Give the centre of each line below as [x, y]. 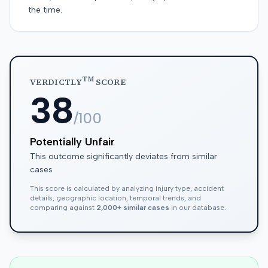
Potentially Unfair [72, 142]
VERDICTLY [56, 82]
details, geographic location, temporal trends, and [115, 198]
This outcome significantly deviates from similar [124, 156]
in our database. [198, 208]
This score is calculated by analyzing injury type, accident [127, 188]
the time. [45, 10]
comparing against [63, 208]
